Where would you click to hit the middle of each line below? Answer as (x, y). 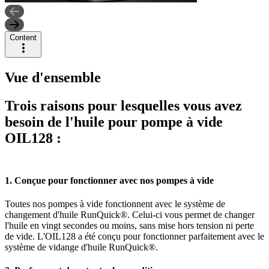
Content (23, 37)
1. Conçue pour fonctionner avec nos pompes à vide (109, 180)
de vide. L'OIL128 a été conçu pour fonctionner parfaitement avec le (134, 237)
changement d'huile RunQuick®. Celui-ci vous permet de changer (130, 215)
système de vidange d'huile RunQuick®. (81, 247)
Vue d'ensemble (53, 77)
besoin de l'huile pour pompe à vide (114, 122)
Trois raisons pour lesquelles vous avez (123, 105)
